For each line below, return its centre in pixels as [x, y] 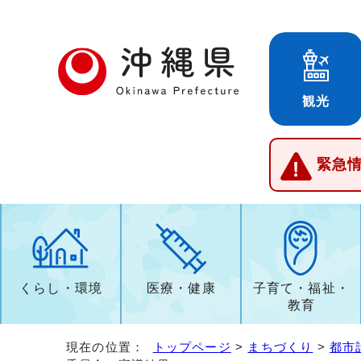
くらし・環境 [61, 288]
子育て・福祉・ [301, 288]
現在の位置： [110, 346]
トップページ [192, 346]
